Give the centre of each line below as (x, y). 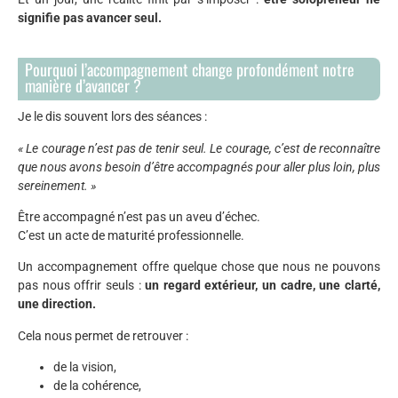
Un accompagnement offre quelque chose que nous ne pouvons (199, 267)
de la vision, (85, 367)
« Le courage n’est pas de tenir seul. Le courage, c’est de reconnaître (199, 148)
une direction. (57, 304)
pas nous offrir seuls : (82, 286)
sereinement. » (57, 185)
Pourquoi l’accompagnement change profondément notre (190, 70)
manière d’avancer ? (83, 86)
